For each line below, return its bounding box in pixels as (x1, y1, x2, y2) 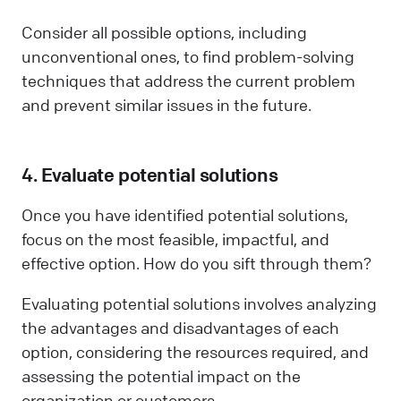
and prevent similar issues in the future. (21, 95, 311, 115)
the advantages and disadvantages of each (21, 317, 339, 337)
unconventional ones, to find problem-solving (21, 47, 354, 67)
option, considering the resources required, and (21, 341, 369, 362)
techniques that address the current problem (21, 71, 355, 91)
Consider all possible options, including (21, 22, 307, 43)
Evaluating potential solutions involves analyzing (21, 293, 377, 313)
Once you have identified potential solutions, (21, 204, 348, 225)
